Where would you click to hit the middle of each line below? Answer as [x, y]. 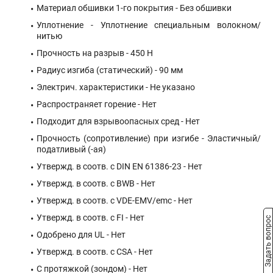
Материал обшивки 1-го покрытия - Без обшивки [134, 8]
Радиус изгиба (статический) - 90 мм [110, 70]
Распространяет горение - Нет [97, 104]
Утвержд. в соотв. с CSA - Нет [95, 252]
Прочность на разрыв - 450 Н [95, 53]
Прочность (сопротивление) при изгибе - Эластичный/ [149, 138]
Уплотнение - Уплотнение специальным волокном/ [149, 25]
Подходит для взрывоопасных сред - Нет [118, 121]
